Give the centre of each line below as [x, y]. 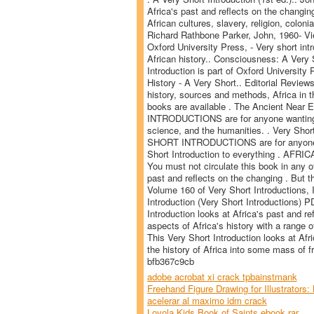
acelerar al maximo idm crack [207, 300]
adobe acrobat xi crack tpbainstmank [222, 277]
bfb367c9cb [170, 261]
